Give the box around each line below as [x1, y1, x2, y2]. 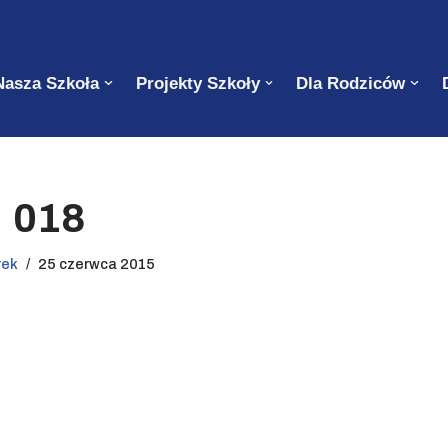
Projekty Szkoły [135, 73, 260, 93]
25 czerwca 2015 [38, 255, 155, 272]
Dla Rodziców [296, 73, 406, 93]
